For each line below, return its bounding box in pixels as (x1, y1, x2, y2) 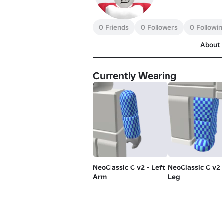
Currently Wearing (93, 69, 176, 82)
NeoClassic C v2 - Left (93, 163, 165, 172)
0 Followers (141, 23, 178, 32)
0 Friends (99, 23, 129, 32)
